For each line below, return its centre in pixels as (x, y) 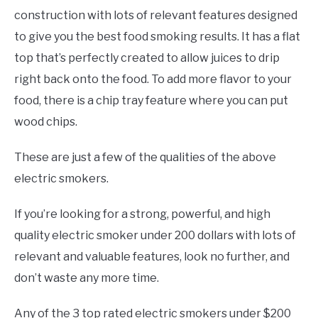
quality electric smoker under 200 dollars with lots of (155, 235)
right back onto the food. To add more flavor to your (153, 79)
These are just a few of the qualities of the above (145, 157)
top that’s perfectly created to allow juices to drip (147, 57)
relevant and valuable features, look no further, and (152, 256)
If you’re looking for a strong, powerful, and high (142, 214)
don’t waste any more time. (87, 278)
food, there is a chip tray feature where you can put (151, 100)
